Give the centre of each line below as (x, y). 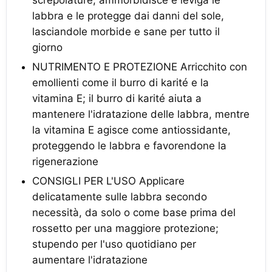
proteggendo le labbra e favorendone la (129, 146)
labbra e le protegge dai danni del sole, (128, 16)
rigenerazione (65, 161)
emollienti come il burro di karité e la (121, 83)
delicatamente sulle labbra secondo (120, 197)
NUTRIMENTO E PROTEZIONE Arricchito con (140, 67)
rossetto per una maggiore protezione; (125, 228)
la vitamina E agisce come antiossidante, (131, 130)
